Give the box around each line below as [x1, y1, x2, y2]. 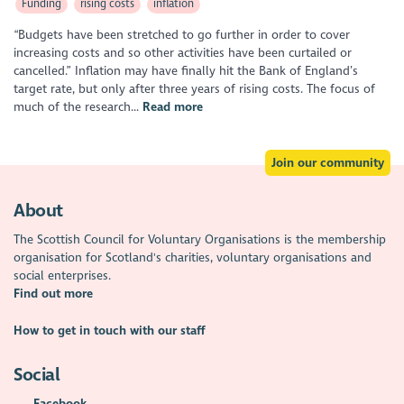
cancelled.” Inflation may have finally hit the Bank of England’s [14, 63, 359, 79]
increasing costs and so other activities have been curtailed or [14, 45, 353, 61]
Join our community [271, 154, 384, 170]
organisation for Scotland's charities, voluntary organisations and [14, 250, 372, 266]
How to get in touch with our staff [14, 322, 207, 338]
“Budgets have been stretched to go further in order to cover [14, 27, 351, 43]
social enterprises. [14, 268, 112, 284]
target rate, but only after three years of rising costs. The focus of [14, 81, 376, 97]
